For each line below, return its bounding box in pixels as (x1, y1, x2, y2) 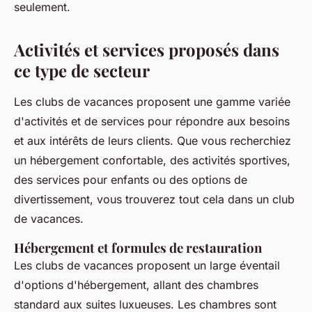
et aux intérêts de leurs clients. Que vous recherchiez (14, 134, 291, 148)
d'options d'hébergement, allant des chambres (14, 278, 258, 292)
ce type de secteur (14, 59, 154, 82)
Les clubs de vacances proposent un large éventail (14, 258, 280, 273)
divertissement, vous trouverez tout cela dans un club (14, 192, 295, 207)
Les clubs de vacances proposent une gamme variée (14, 95, 290, 109)
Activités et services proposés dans (14, 38, 279, 61)
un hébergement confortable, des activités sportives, (14, 153, 290, 168)
